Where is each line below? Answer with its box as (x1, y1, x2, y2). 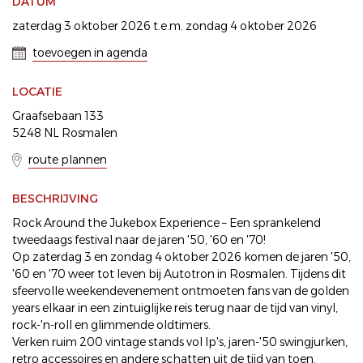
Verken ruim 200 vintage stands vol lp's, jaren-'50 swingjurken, (12, 335, 348, 349)
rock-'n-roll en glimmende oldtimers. (12, 318, 211, 332)
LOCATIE (12, 84, 62, 99)
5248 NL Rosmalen (12, 126, 117, 140)
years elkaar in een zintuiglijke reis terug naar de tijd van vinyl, (12, 301, 338, 315)
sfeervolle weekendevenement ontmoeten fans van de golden (12, 284, 349, 298)
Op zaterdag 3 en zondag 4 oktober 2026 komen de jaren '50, (12, 250, 351, 264)
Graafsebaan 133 (12, 109, 104, 123)
